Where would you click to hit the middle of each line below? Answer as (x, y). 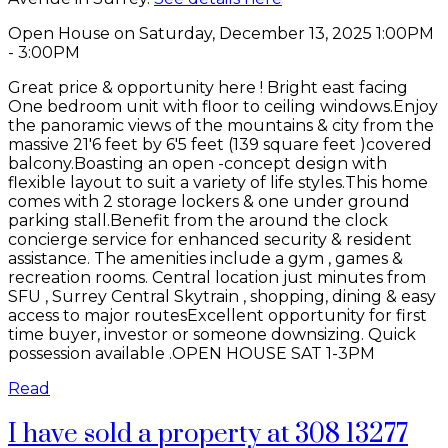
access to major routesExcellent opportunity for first (217, 315)
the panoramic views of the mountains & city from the (221, 125)
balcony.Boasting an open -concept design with (197, 163)
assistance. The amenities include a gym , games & (205, 258)
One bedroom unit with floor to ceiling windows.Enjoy (223, 106)
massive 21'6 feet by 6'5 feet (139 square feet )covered (220, 144)
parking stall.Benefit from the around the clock (198, 220)
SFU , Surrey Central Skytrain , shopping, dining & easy (222, 296)
